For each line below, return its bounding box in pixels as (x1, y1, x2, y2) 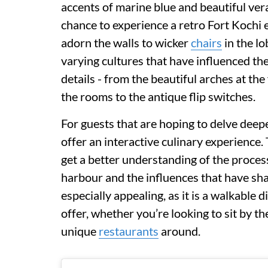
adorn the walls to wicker (61, 35, 191, 50)
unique (61, 224, 99, 238)
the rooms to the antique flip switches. (61, 89, 258, 103)
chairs (191, 35, 222, 50)
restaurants (99, 224, 159, 238)
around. (159, 224, 203, 238)
